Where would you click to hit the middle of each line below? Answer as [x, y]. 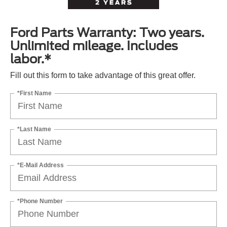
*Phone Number [40, 201]
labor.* [31, 59]
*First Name [34, 93]
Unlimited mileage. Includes [94, 46]
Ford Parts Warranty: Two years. [107, 33]
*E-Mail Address [41, 165]
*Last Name [34, 129]
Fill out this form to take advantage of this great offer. [103, 75]
